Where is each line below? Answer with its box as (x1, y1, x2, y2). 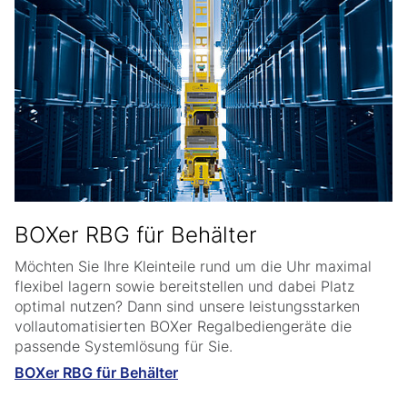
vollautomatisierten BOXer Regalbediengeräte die (15, 316, 352, 335)
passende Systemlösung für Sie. (15, 336, 233, 355)
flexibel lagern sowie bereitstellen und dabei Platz (15, 276, 354, 295)
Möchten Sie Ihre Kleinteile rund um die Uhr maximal (15, 256, 372, 275)
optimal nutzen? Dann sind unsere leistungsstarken (15, 296, 360, 315)
